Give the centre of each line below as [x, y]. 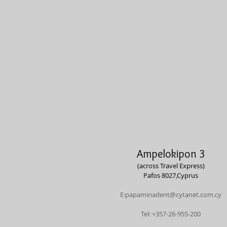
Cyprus [187, 175]
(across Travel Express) [171, 166]
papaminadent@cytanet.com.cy [173, 195]
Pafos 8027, [160, 175]
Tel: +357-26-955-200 [171, 214]
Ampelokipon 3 [171, 154]
